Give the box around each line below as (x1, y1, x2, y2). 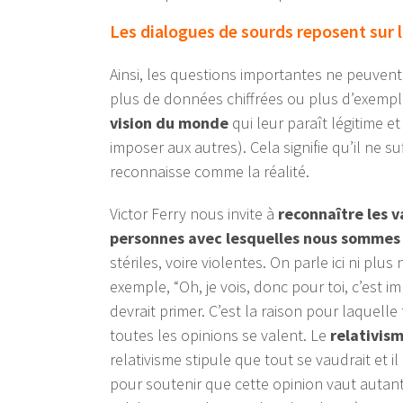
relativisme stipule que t (110, 349, 270, 371)
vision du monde (110, 112, 228, 134)
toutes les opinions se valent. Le (110, 325, 330, 346)
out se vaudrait (270, 349, 374, 371)
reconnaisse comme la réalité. (110, 161, 309, 183)
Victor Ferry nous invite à (110, 203, 278, 225)
